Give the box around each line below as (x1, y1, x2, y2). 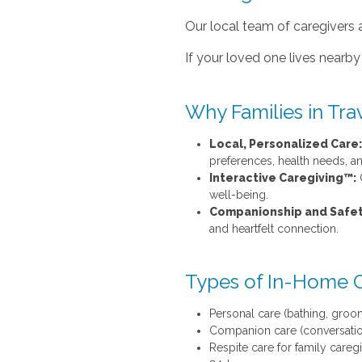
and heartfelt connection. (208, 221, 339, 235)
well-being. (208, 187, 268, 201)
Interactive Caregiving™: (208, 170, 356, 184)
